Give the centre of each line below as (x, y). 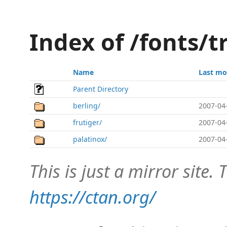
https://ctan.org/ (92, 197)
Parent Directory (101, 89)
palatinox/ (90, 139)
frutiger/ (87, 122)
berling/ (87, 106)
